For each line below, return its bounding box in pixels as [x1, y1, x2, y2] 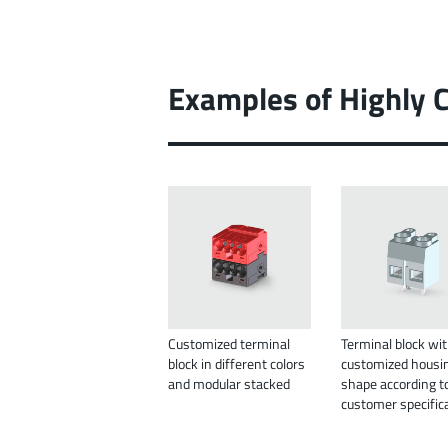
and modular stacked [168, 373, 290, 395]
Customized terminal [168, 333, 290, 355]
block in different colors [168, 353, 305, 375]
